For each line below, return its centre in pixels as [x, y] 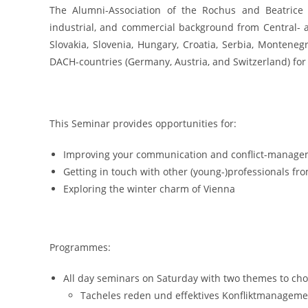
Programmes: [80, 247]
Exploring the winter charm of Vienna [149, 189]
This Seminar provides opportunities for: [143, 123]
